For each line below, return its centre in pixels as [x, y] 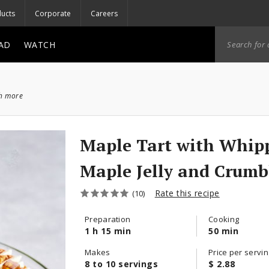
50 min [223, 231]
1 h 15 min [108, 231]
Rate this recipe [187, 193]
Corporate [53, 13]
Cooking [224, 219]
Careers [104, 13]
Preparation [108, 219]
